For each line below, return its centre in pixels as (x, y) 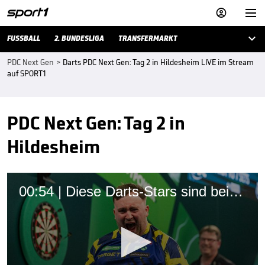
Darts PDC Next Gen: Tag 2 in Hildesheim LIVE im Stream (158, 62)
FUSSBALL (24, 38)
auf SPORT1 (27, 74)
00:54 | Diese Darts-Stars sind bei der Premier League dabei (236, 191)
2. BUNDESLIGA (79, 38)
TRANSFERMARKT (148, 38)
